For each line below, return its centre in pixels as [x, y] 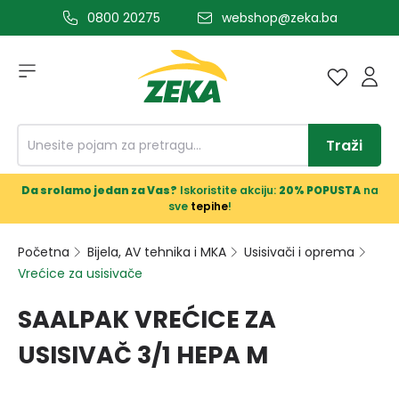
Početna [44, 252]
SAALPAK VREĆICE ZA [147, 319]
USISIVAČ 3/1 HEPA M [143, 355]
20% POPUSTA [319, 190]
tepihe [209, 206]
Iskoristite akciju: [228, 190]
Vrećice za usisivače [80, 273]
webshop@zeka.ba [280, 18]
